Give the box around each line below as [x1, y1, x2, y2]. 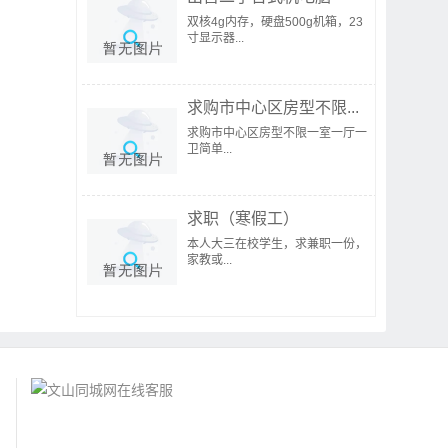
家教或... [187, 253, 232, 267]
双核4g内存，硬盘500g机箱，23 [187, 15, 363, 29]
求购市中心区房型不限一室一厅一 [187, 126, 367, 140]
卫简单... [187, 142, 232, 156]
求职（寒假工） [187, 210, 299, 227]
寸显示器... [187, 31, 244, 45]
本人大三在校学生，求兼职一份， [187, 237, 367, 251]
